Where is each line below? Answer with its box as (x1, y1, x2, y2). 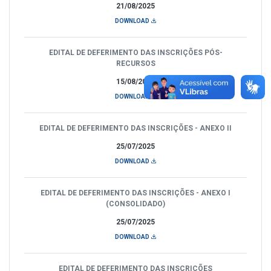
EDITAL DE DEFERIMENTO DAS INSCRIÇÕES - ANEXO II (39, 123, 232, 132)
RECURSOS (116, 59, 155, 68)
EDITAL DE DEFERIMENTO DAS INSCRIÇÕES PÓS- (48, 48, 223, 57)
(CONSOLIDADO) (106, 199, 165, 208)
